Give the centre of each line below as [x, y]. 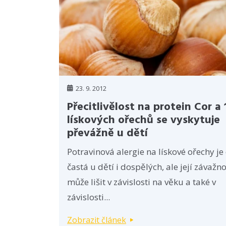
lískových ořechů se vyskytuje [144, 120]
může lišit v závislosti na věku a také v [142, 182]
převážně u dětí [107, 133]
